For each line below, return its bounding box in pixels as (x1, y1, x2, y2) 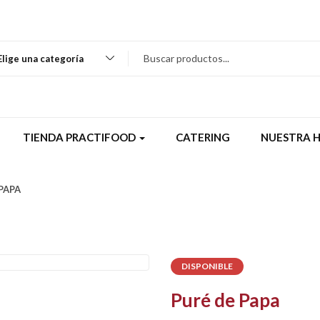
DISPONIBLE (181, 260, 233, 271)
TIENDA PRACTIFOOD (22, 130, 138, 144)
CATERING (175, 130, 230, 144)
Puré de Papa (171, 288, 280, 311)
